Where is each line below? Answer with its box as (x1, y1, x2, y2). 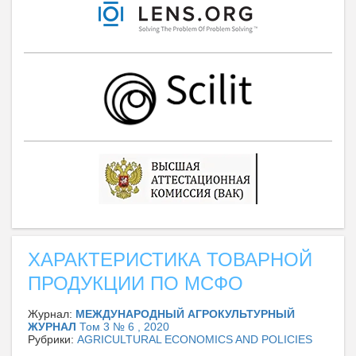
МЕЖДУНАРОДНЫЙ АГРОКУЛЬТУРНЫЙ (75, 307, 295, 320)
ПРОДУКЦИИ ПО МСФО (28, 272, 243, 294)
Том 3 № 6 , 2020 (79, 319, 169, 333)
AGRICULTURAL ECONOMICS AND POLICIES (77, 332, 312, 346)
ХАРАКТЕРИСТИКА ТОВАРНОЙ (28, 248, 312, 270)
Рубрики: (28, 332, 77, 346)
